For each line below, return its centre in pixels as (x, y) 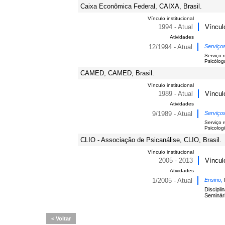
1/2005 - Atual (172, 181)
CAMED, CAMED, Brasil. (117, 73)
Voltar (63, 218)
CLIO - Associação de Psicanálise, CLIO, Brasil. (151, 140)
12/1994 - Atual (171, 47)
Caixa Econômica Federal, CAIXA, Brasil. (141, 6)
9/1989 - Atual (172, 114)
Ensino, (214, 180)
